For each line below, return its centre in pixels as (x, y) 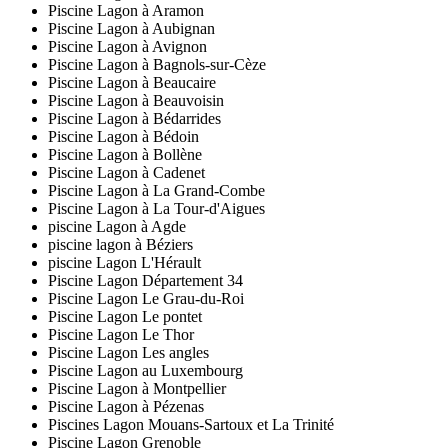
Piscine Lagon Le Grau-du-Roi (146, 299)
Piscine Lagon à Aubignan (131, 29)
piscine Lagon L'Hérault (124, 263)
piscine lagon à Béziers (120, 245)
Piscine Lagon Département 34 (145, 281)
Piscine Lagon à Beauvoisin (136, 101)
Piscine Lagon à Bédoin (123, 137)
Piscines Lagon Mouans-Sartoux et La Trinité (191, 425)
